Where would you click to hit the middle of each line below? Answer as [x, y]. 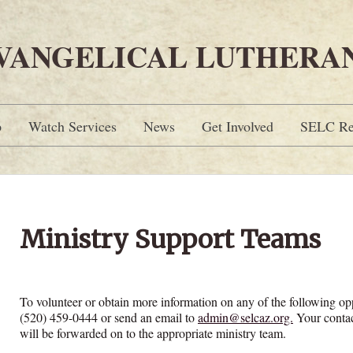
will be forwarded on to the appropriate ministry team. [156, 333]
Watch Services [72, 126]
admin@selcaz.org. [245, 318]
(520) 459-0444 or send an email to [109, 318]
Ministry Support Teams [170, 240]
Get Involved [238, 126]
